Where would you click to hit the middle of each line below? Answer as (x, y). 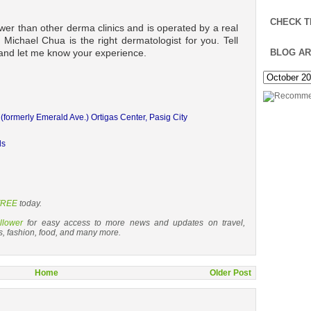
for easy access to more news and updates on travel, (134, 223)
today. (30, 203)
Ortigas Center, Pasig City (139, 117)
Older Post (230, 273)
